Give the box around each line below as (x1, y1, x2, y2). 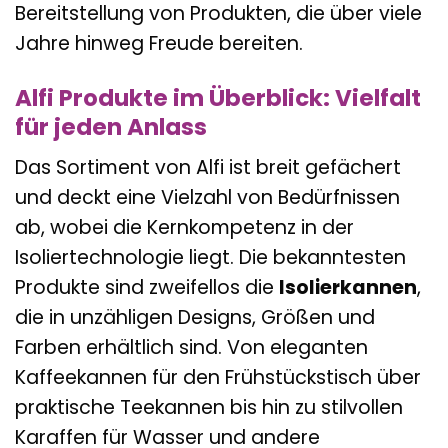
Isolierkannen (279, 274, 417, 302)
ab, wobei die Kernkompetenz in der (15, 214, 354, 242)
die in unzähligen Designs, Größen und (15, 304, 375, 332)
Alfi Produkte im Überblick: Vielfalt (15, 81, 421, 114)
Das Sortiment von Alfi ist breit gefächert (15, 154, 401, 182)
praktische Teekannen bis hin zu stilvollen (15, 394, 403, 422)
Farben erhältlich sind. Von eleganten (15, 334, 368, 362)
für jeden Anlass (15, 110, 207, 143)
